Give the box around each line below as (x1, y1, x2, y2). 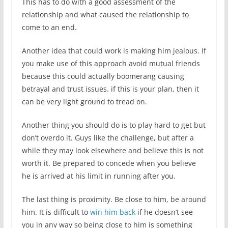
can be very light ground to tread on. (21, 97, 147, 106)
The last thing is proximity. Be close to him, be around (21, 194, 206, 204)
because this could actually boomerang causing (21, 71, 184, 81)
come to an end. (21, 22, 77, 32)
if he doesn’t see (135, 207, 193, 217)
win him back (90, 207, 135, 217)
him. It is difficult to (21, 207, 90, 217)
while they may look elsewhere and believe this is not (21, 146, 204, 155)
